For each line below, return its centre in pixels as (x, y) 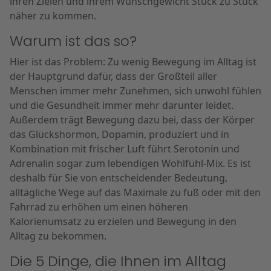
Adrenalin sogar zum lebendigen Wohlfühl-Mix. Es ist (130, 163)
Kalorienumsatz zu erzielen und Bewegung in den (123, 221)
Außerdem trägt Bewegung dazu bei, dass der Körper (132, 120)
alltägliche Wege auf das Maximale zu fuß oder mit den (135, 192)
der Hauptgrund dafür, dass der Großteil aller (113, 76)
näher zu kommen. (53, 16)
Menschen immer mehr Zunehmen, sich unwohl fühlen (135, 91)
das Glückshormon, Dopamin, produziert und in (119, 134)
